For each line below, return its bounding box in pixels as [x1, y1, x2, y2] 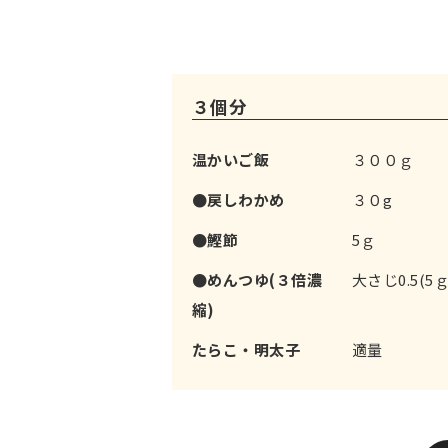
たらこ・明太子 [192, 339, 301, 360]
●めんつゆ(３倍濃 [192, 269, 323, 290]
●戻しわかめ [192, 189, 285, 210]
